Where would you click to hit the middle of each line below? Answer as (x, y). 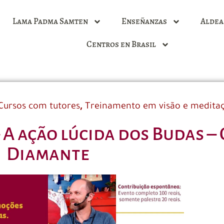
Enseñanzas (144, 21)
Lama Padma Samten (50, 21)
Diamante (48, 154)
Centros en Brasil (121, 44)
